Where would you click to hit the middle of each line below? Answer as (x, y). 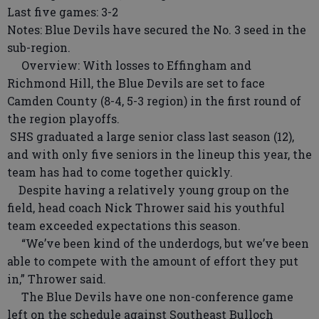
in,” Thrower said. (57, 279)
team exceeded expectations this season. (124, 225)
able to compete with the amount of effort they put (153, 261)
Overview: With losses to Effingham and (129, 65)
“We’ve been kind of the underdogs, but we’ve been (158, 243)
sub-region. (39, 47)
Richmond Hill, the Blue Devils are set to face (136, 83)
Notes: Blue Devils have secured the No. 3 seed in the (157, 30)
